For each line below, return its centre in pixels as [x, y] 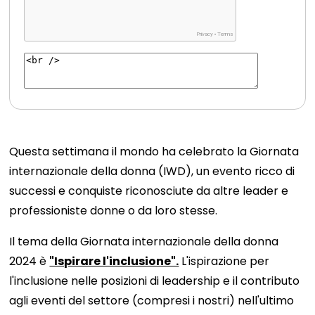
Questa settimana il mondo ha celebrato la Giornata [154, 152]
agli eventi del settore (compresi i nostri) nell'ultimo [152, 301]
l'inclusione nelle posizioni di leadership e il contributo [155, 281]
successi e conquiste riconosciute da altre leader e [149, 191]
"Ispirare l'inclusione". [114, 261]
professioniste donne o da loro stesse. [114, 211]
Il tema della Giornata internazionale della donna [144, 242]
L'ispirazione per [224, 261]
